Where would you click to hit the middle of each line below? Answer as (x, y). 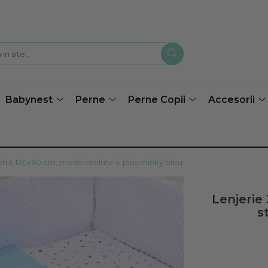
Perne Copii (157, 100)
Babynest (29, 100)
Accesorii (232, 100)
